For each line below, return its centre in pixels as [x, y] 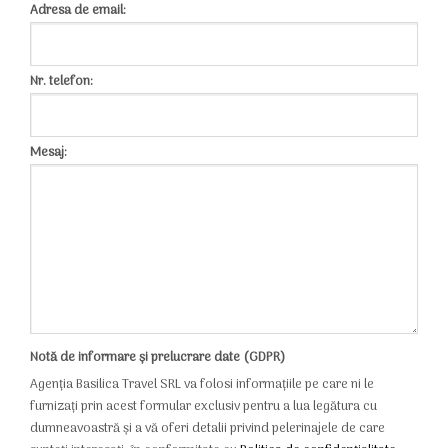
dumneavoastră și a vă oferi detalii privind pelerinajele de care [207, 429]
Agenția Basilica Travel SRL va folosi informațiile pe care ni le [202, 385]
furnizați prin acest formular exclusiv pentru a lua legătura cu [203, 407]
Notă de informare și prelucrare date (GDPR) [157, 358]
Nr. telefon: [61, 82]
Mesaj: [48, 153]
